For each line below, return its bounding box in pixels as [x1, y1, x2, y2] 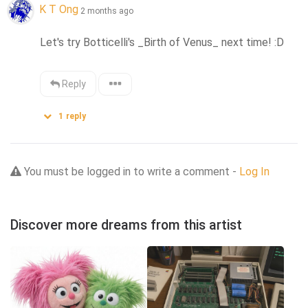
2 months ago [80, 5, 133, 16]
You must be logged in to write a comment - [21, 164, 239, 178]
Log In [239, 164, 269, 178]
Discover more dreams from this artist [10, 217, 242, 233]
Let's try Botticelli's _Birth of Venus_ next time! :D [40, 35, 285, 49]
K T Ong [39, 3, 78, 16]
